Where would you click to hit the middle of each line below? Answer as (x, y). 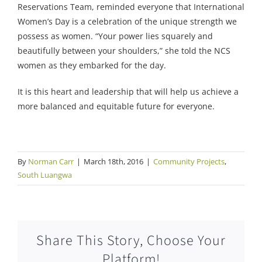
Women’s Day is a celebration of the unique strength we (127, 22)
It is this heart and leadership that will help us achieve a (128, 92)
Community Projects (189, 162)
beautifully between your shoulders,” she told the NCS (124, 51)
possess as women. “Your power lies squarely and (115, 36)
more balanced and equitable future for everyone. (116, 106)
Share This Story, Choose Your (131, 240)
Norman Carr (51, 162)
